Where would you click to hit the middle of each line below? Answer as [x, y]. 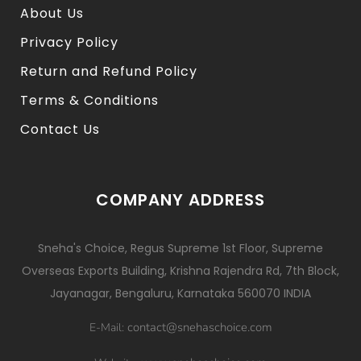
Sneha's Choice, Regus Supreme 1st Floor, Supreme [180, 248]
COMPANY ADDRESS [180, 199]
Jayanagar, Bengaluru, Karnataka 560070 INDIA [180, 293]
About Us [52, 14]
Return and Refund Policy [109, 72]
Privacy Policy [69, 43]
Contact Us [60, 130]
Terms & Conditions [89, 101]
